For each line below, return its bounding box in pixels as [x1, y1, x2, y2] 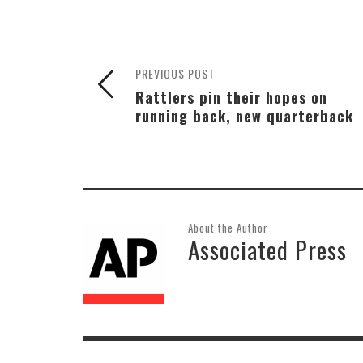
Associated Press [188, 231, 347, 267]
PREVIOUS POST [135, 64, 215, 82]
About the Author [188, 219, 268, 236]
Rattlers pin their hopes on [135, 85, 327, 108]
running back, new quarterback [135, 104, 353, 126]
